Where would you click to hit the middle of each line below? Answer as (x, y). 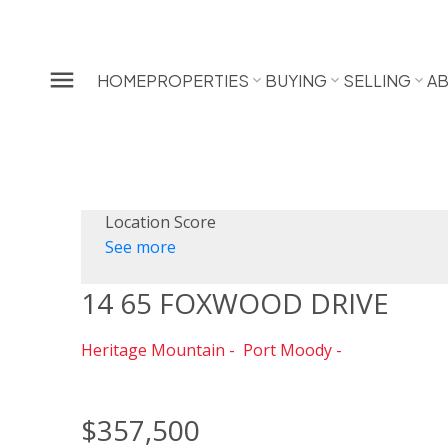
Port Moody (287, 350)
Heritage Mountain (152, 350)
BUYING (296, 80)
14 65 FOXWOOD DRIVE (234, 303)
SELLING (377, 80)
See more (140, 247)
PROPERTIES (198, 80)
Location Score (160, 222)
